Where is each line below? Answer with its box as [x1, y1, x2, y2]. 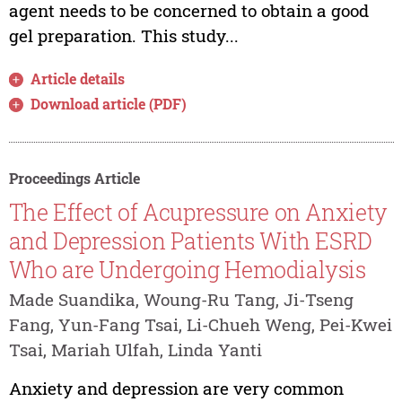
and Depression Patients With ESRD [8, 225, 372, 256]
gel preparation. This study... [8, 24, 239, 48]
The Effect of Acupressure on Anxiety [8, 197, 388, 227]
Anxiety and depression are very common [8, 376, 344, 399]
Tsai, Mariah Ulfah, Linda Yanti [8, 338, 262, 362]
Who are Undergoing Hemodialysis [8, 254, 366, 284]
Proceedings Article [8, 169, 140, 188]
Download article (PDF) [31, 94, 188, 114]
